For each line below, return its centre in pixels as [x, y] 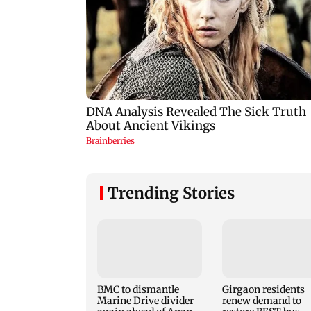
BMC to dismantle [138, 290]
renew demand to [261, 301]
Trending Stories [171, 193]
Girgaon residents [263, 290]
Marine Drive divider [145, 301]
